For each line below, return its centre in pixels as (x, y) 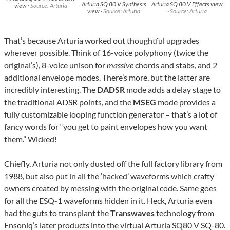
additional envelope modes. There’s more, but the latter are (107, 77)
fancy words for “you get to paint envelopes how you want (106, 126)
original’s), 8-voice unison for (55, 65)
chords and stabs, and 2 (175, 65)
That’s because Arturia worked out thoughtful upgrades (102, 40)
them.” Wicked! (31, 139)
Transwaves (132, 213)
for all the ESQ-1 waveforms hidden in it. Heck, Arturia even (108, 200)
